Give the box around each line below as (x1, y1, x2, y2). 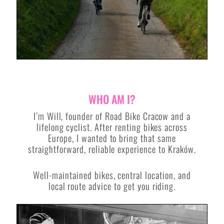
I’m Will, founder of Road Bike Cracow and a (33, 109, 191, 123)
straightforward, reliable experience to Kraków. (28, 142, 196, 156)
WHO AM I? (88, 90, 135, 107)
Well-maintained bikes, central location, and (33, 167, 191, 181)
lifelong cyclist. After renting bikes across (36, 120, 188, 134)
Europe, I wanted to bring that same (48, 131, 176, 145)
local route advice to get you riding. (48, 178, 176, 192)
